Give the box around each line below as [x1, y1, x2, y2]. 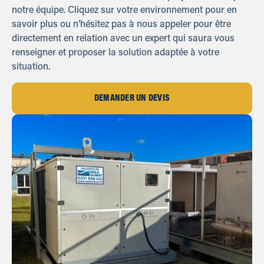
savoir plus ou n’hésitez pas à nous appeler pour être [12, 20, 231, 29]
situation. [12, 62, 50, 72]
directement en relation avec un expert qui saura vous [12, 34, 235, 44]
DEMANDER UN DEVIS [94, 94, 170, 104]
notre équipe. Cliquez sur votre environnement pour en [12, 6, 237, 15]
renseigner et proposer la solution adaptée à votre [12, 48, 219, 58]
